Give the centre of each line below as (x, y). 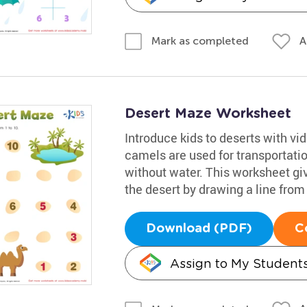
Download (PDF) (199, 229)
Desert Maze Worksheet (208, 114)
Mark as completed (200, 41)
